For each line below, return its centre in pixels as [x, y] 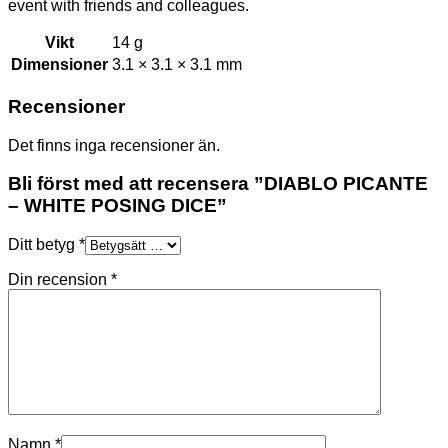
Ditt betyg [43, 245]
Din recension [59, 280]
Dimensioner [59, 65]
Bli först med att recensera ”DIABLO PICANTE [218, 184]
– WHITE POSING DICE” [117, 206]
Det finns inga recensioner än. [114, 145]
